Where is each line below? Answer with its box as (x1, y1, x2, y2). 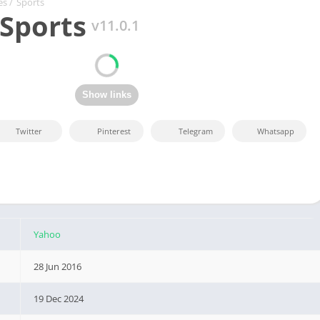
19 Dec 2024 (34, 292, 84, 305)
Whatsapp (257, 126, 294, 137)
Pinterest (97, 126, 131, 137)
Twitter (16, 126, 42, 137)
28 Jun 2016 (34, 260, 82, 273)
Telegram (179, 126, 213, 137)
